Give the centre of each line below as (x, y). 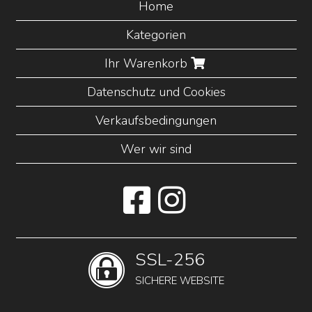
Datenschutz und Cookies (156, 92)
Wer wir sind (156, 149)
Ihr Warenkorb (147, 63)
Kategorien (156, 34)
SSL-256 (170, 259)
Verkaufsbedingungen (156, 120)
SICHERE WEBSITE (179, 280)
